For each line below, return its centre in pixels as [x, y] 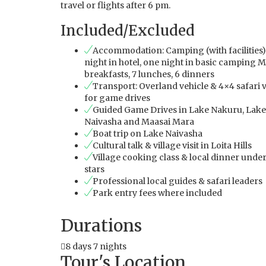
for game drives [117, 98]
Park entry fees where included [157, 193]
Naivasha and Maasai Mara [139, 121]
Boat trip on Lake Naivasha [148, 133]
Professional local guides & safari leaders [178, 181]
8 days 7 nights [96, 246]
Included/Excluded [128, 30]
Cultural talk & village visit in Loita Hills [172, 145]
